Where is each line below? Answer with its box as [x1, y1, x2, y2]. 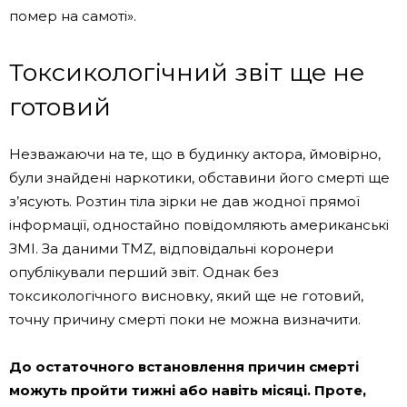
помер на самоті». [9, 6, 136, 25]
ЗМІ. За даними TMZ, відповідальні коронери [9, 239, 333, 257]
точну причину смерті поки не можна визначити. [9, 310, 361, 328]
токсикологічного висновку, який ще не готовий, [9, 286, 363, 304]
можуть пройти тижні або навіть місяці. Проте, [9, 381, 366, 399]
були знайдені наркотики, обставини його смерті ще [9, 168, 390, 186]
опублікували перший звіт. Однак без [9, 263, 279, 281]
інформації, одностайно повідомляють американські [9, 215, 389, 233]
